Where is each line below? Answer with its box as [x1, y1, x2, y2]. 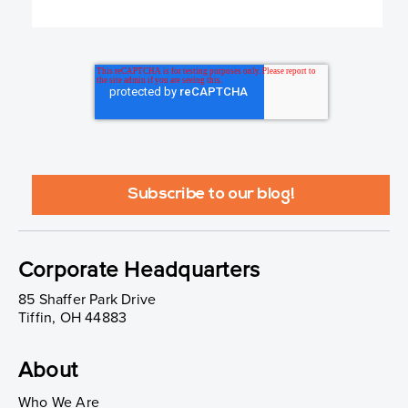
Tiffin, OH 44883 [18, 308, 127, 327]
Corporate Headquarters [18, 256, 260, 283]
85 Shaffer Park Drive [18, 290, 157, 309]
